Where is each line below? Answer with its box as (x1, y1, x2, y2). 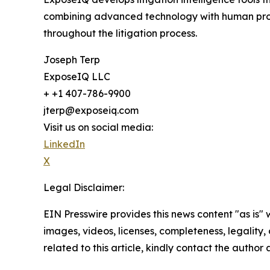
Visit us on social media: (43, 121, 153, 133)
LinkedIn (43, 137, 85, 150)
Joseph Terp (43, 53, 100, 66)
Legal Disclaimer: (43, 181, 124, 193)
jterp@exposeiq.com (43, 104, 139, 116)
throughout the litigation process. (43, 27, 197, 39)
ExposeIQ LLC (43, 70, 110, 83)
